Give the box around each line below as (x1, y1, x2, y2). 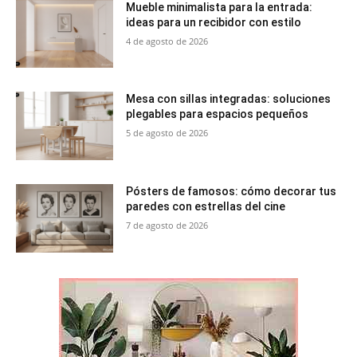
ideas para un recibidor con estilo (126, 15, 302, 29)
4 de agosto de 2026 (126, 34, 209, 47)
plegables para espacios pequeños (126, 108, 309, 121)
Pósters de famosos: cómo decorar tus (126, 185, 337, 198)
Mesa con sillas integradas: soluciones (126, 92, 331, 106)
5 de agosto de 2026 (126, 127, 209, 139)
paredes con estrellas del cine (126, 200, 286, 214)
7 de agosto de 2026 (126, 219, 209, 232)
